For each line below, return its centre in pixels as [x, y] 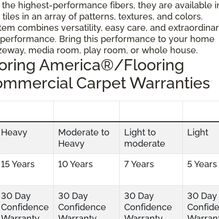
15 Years [18, 164]
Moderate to [84, 132]
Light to [140, 132]
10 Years [76, 164]
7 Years [139, 164]
